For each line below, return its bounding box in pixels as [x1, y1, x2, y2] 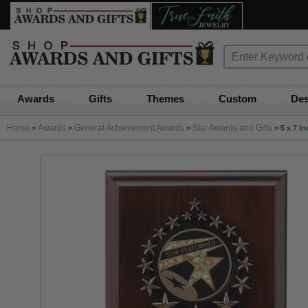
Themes [146, 93, 184, 104]
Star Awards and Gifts [192, 123, 272, 133]
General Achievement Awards [74, 123, 184, 133]
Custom [219, 93, 256, 104]
